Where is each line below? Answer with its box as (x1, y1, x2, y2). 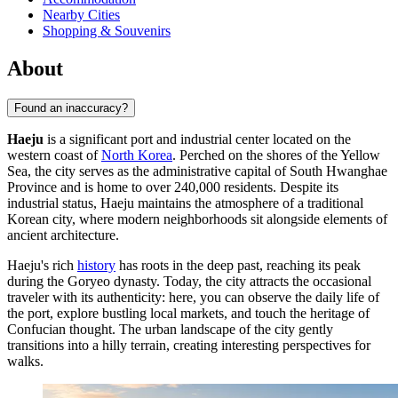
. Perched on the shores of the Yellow (172, 147, 380, 163)
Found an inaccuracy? (14, 101, 128, 115)
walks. (7, 354, 44, 370)
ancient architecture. (7, 227, 119, 243)
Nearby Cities (43, 7, 120, 23)
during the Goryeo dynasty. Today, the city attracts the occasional (7, 274, 371, 290)
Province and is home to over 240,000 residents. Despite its (7, 179, 338, 195)
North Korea (101, 147, 172, 163)
